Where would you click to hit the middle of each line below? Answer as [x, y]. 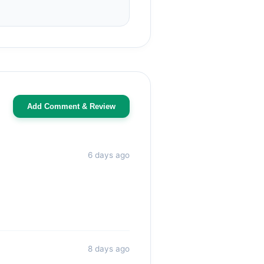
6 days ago [109, 155]
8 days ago [109, 249]
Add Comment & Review [71, 106]
